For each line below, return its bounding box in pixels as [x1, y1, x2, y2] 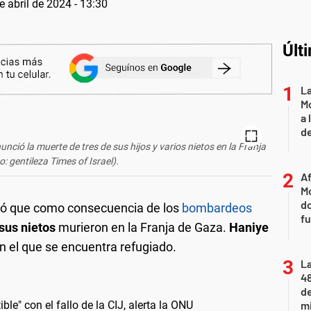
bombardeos [182, 200, 252, 215]
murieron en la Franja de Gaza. [56, 219, 229, 235]
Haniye [229, 219, 269, 235]
